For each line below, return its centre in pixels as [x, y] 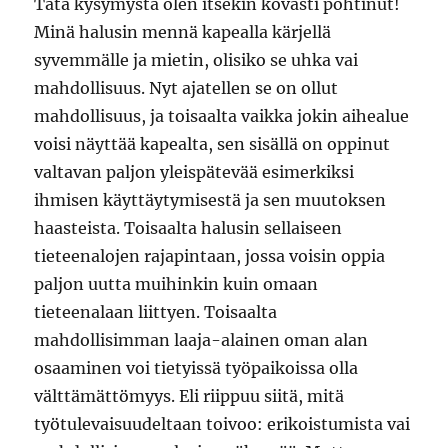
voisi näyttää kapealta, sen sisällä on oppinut [212, 144]
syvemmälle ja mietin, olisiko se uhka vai [196, 60]
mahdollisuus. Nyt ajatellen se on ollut [186, 88]
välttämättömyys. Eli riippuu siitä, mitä [189, 396]
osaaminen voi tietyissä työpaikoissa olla [196, 368]
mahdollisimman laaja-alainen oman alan [201, 340]
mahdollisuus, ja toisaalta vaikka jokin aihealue [222, 116]
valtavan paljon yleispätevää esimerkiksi [194, 172]
